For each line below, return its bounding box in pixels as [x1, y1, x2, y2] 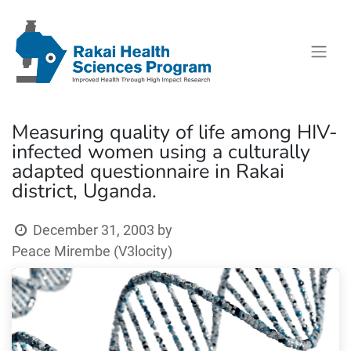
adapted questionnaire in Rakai [12, 157, 284, 185]
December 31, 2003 [33, 222, 155, 238]
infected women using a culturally [12, 138, 310, 165]
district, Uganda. [12, 177, 157, 204]
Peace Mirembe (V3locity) [12, 243, 172, 259]
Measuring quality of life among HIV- [12, 118, 338, 146]
